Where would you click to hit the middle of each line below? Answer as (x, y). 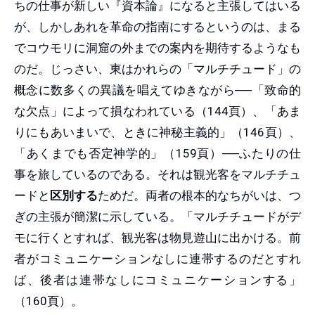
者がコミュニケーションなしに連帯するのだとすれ (157, 258)
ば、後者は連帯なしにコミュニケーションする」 (157, 279)
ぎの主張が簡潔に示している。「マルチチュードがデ (157, 216)
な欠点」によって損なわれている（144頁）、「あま (157, 111)
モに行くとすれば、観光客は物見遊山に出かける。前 (157, 237)
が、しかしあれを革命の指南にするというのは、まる (157, 26)
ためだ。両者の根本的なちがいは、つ (199, 195)
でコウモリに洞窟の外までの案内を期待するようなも (157, 47)
